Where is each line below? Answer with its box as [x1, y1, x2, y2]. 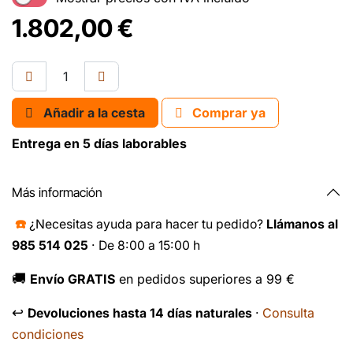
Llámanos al [266, 217, 338, 232]
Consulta [262, 305, 314, 321]
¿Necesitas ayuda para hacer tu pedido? [29, 217, 266, 232]
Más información [12, 184, 102, 200]
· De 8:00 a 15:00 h [88, 238, 200, 254]
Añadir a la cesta [43, 105, 145, 121]
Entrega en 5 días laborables [12, 136, 187, 152]
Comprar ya [189, 105, 266, 121]
